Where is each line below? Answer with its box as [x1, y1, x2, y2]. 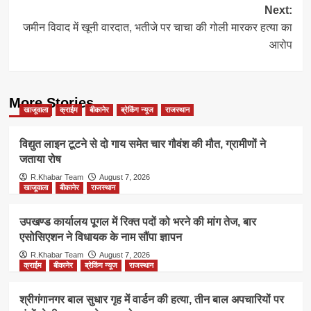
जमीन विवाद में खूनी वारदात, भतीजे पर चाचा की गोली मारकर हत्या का [22, 21, 292, 33]
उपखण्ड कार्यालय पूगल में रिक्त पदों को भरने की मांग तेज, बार [19, 215, 256, 228]
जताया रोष [19, 153, 61, 165]
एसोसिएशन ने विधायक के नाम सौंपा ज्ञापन [19, 230, 182, 243]
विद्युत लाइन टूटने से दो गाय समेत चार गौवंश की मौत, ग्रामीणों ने [19, 137, 266, 150]
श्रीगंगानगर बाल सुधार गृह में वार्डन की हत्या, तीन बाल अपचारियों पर [19, 293, 284, 305]
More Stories [8, 94, 94, 110]
